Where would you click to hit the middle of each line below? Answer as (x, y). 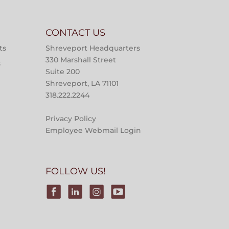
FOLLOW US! (76, 171)
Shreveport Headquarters (93, 48)
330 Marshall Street (81, 60)
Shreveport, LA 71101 (82, 83)
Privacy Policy (71, 118)
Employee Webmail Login (94, 130)
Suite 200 (63, 71)
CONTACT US (76, 32)
